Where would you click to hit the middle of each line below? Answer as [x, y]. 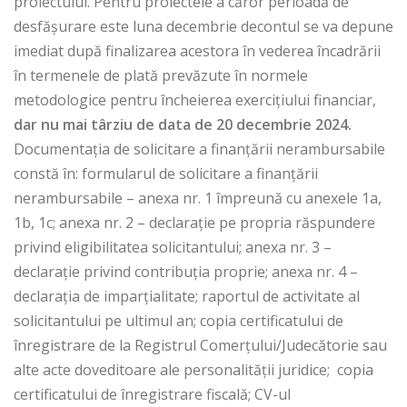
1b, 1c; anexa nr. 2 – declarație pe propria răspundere [194, 223]
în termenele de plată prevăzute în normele [161, 76]
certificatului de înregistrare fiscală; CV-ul [152, 395]
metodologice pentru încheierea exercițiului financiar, [195, 100]
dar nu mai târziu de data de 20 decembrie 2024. [183, 125]
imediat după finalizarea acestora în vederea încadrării [197, 51]
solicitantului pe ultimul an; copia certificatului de [179, 321]
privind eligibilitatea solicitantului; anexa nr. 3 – [173, 248]
